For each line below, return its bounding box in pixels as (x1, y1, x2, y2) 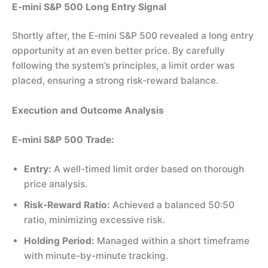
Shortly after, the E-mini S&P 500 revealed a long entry (12, 30, 254, 42)
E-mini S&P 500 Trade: (12, 133, 114, 145)
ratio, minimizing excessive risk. (24, 214, 165, 226)
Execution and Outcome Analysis (12, 105, 164, 117)
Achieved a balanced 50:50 (110, 199, 234, 211)
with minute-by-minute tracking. (24, 250, 168, 262)
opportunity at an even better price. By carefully (12, 45, 225, 57)
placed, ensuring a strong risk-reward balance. (12, 75, 218, 87)
